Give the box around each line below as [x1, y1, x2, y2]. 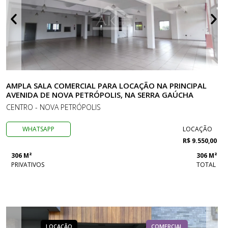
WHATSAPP [22, 125, 55, 133]
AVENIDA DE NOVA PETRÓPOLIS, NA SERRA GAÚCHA [6, 90, 193, 100]
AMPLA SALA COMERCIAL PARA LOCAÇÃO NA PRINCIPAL [6, 80, 207, 91]
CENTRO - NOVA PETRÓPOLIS [6, 102, 101, 112]
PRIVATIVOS [11, 160, 44, 169]
